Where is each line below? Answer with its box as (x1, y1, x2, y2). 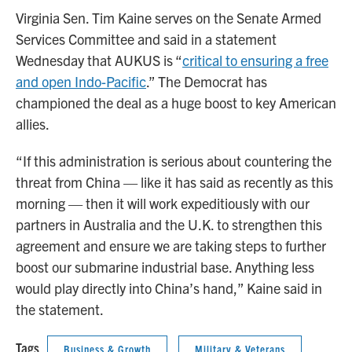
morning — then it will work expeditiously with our (16, 194, 310, 213)
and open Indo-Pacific (16, 72, 146, 91)
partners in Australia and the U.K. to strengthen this (16, 215, 322, 234)
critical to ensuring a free (182, 51, 328, 70)
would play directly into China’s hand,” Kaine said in (16, 279, 322, 298)
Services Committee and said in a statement (16, 30, 277, 49)
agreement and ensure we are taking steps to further (16, 236, 326, 255)
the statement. (16, 300, 104, 319)
